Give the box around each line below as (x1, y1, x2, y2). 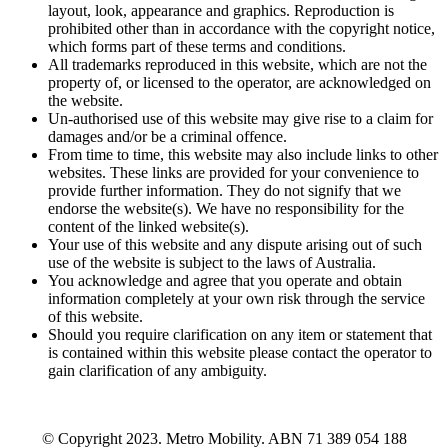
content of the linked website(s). (48, 218, 249, 236)
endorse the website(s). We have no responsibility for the (48, 200, 404, 218)
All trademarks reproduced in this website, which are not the (48, 56, 427, 74)
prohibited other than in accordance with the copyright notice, (48, 20, 435, 38)
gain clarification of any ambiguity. (48, 362, 267, 380)
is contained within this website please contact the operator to (48, 344, 432, 362)
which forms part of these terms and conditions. (48, 38, 346, 56)
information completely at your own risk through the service (48, 290, 425, 308)
